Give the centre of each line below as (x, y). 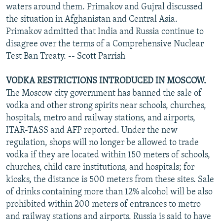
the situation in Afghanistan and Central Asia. (92, 19)
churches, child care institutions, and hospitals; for (100, 167)
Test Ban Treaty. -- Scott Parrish (66, 56)
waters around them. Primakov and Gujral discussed (104, 7)
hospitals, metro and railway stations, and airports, (101, 118)
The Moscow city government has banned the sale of (104, 93)
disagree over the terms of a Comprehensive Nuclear (105, 44)
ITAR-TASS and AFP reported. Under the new (92, 130)
